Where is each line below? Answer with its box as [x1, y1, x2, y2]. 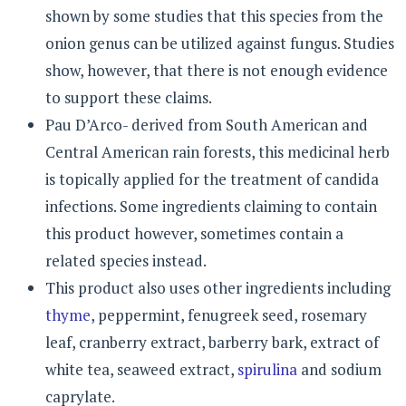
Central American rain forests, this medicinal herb [45, 140, 390, 162]
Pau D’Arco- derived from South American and [45, 113, 368, 135]
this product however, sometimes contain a [45, 222, 343, 244]
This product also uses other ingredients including [45, 276, 391, 298]
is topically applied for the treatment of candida [45, 168, 379, 189]
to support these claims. [45, 86, 212, 108]
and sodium [297, 358, 382, 380]
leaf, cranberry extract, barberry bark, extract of [45, 331, 379, 353]
